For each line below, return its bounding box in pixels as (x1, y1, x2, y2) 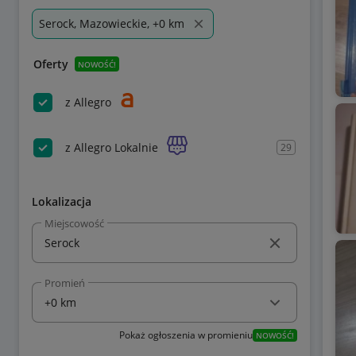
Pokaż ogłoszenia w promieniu (118, 328, 253, 342)
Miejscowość (44, 215, 104, 230)
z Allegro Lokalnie (65, 139, 158, 155)
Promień (44, 276, 85, 290)
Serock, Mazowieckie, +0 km (39, 16, 184, 31)
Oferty (33, 56, 68, 72)
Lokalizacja (32, 194, 91, 209)
